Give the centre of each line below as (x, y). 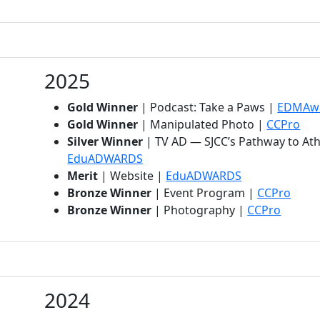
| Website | (132, 175)
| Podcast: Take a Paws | (208, 107)
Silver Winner (105, 141)
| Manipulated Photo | (202, 124)
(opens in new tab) (192, 157)
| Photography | (200, 210)
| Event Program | (205, 192)
